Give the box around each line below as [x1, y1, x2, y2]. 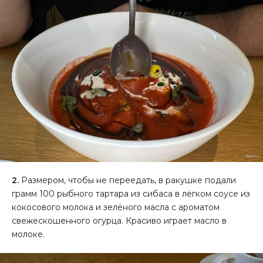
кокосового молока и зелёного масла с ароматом [12, 202, 220, 213]
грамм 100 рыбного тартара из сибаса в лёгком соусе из [12, 188, 250, 200]
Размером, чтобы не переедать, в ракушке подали [19, 175, 236, 186]
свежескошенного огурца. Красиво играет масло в [12, 215, 227, 227]
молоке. [12, 229, 45, 240]
